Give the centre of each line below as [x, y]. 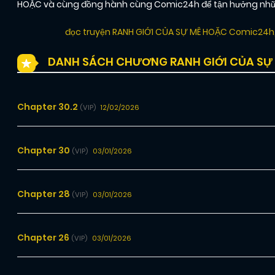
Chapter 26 [44, 238]
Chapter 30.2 [48, 107]
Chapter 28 [45, 194]
